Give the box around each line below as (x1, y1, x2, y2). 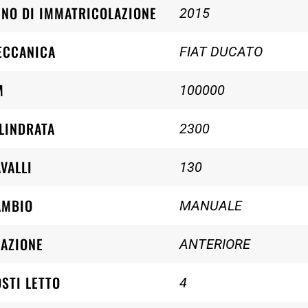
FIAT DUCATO (179, 43, 263, 60)
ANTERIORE (179, 236, 250, 252)
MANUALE (179, 197, 242, 214)
